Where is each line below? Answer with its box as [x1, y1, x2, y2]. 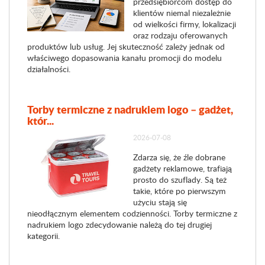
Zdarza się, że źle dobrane [132, 151, 225, 163]
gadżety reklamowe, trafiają [132, 163, 232, 174]
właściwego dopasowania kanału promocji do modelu [27, 52, 222, 63]
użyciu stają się [132, 196, 187, 208]
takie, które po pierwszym [132, 185, 226, 196]
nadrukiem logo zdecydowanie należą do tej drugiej [27, 219, 212, 230]
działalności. [27, 63, 70, 75]
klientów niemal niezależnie [132, 7, 231, 18]
